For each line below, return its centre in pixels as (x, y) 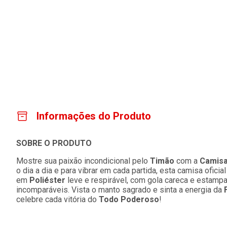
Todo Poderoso (129, 199)
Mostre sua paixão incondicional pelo (83, 161)
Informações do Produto (94, 116)
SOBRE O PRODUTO (54, 143)
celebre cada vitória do (58, 199)
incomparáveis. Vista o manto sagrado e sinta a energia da (120, 190)
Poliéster (47, 180)
